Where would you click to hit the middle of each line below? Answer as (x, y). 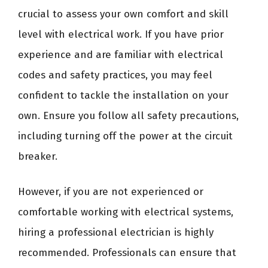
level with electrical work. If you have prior (121, 34)
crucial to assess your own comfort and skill (123, 14)
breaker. (38, 156)
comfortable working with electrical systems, (126, 212)
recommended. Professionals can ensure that (127, 253)
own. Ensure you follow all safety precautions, (128, 115)
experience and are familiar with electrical (121, 54)
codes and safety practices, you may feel (115, 75)
